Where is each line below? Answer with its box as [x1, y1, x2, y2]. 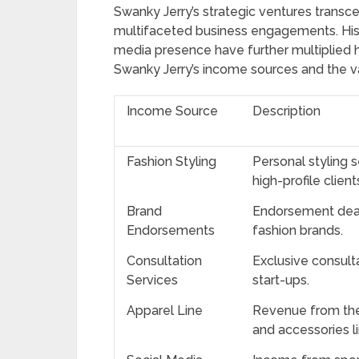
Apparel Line [127, 302, 203, 318]
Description [252, 103, 321, 119]
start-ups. [252, 272, 309, 288]
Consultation [127, 252, 202, 268]
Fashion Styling [127, 153, 216, 169]
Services [127, 272, 178, 288]
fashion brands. [252, 222, 343, 238]
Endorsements [127, 222, 215, 238]
